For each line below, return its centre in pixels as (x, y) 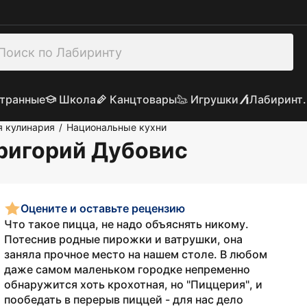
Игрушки (214, 99)
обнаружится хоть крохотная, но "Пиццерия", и (133, 284)
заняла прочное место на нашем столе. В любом (136, 254)
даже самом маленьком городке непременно (127, 269)
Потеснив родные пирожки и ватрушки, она (123, 239)
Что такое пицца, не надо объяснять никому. (126, 224)
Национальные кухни (116, 127)
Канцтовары (143, 99)
